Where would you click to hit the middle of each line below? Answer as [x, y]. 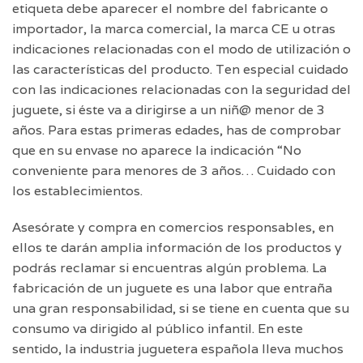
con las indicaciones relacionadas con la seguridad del [181, 89]
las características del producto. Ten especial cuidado [180, 69]
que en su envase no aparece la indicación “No [157, 150]
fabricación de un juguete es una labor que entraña [172, 288]
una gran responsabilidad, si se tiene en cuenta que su [181, 308]
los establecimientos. [77, 190]
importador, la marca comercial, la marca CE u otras [174, 28]
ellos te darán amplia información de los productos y [177, 247]
